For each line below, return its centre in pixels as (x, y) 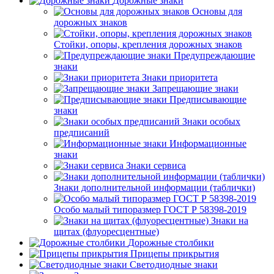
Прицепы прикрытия (175, 254)
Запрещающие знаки (195, 88)
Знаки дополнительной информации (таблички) (154, 187)
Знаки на (230, 220)
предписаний (82, 132)
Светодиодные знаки (174, 265)
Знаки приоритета (180, 77)
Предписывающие (208, 99)
